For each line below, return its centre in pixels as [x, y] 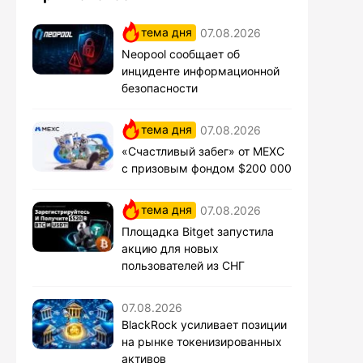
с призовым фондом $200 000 [207, 168]
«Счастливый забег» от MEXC [203, 151]
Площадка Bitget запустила [198, 231]
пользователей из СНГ [183, 265]
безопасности [160, 88]
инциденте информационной [201, 70]
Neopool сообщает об [181, 53]
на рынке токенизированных [202, 341]
